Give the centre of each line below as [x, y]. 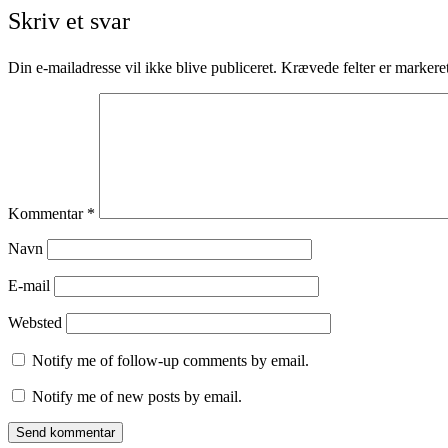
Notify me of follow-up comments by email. [170, 361]
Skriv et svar [69, 21]
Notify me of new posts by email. [137, 397]
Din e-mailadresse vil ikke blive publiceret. [142, 68]
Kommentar [47, 214]
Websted [35, 323]
